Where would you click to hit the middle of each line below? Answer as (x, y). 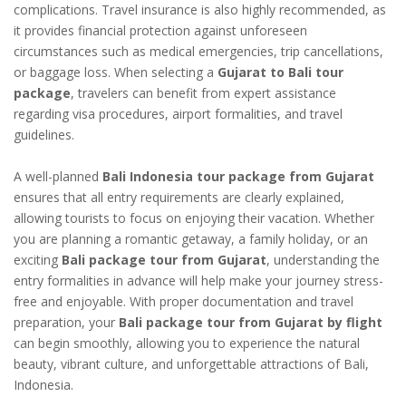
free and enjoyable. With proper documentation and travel (184, 302)
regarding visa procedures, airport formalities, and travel (178, 114)
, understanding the (323, 260)
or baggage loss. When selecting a (116, 72)
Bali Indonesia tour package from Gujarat (238, 177)
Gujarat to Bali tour (280, 72)
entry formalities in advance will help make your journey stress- (198, 281)
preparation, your (66, 323)
